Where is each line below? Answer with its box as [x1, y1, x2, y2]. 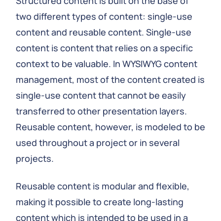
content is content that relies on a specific [16, 42, 193, 54]
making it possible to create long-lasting [16, 196, 184, 208]
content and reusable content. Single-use [16, 26, 191, 38]
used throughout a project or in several [16, 137, 180, 148]
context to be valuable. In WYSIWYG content [16, 58, 197, 70]
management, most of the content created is [16, 74, 205, 85]
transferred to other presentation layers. [16, 105, 187, 117]
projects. [16, 152, 54, 164]
